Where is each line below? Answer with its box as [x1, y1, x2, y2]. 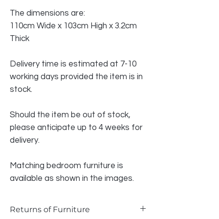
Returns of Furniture [10, 204, 90, 214]
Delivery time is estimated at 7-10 [10, 59, 136, 68]
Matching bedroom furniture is [10, 161, 123, 170]
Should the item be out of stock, [10, 110, 131, 119]
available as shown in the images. [10, 174, 134, 183]
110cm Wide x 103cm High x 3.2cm [10, 21, 137, 30]
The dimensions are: [10, 8, 87, 18]
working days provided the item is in [10, 72, 143, 81]
